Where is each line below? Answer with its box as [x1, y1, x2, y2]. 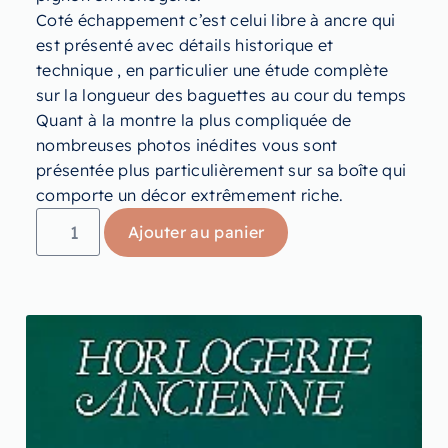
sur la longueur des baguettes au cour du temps [36, 84, 407, 105]
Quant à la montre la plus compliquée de [36, 109, 352, 130]
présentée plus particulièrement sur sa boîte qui [36, 159, 407, 180]
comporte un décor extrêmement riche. [36, 184, 344, 205]
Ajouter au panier [127, 221, 265, 242]
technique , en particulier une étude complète [36, 59, 389, 80]
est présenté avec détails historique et [36, 34, 334, 55]
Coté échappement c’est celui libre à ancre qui [36, 9, 396, 30]
